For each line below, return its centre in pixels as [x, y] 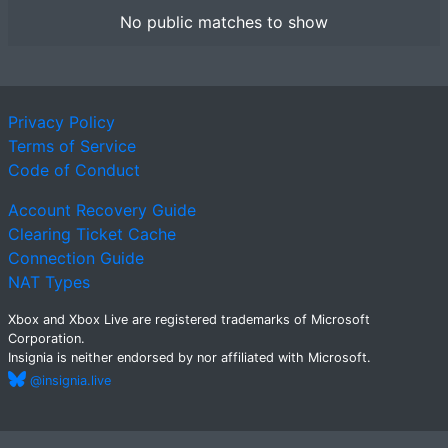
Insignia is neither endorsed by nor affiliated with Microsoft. [189, 357]
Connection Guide [75, 258]
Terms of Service [71, 146]
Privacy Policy [61, 122]
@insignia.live [68, 380]
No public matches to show [224, 22]
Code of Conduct [73, 170]
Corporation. [46, 338]
